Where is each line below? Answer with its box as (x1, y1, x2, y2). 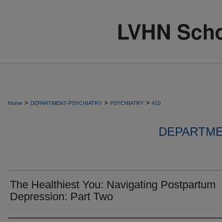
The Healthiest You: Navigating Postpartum (10, 178, 216, 191)
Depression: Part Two (10, 190, 113, 203)
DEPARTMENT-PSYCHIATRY (30, 100, 102, 106)
